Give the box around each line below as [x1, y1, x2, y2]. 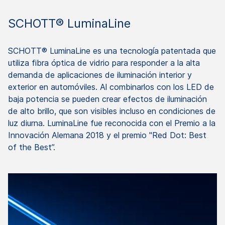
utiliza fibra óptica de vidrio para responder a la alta [8, 58, 200, 68]
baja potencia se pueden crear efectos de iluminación [8, 94, 207, 104]
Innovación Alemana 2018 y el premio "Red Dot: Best [8, 130, 206, 141]
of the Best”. [8, 142, 55, 153]
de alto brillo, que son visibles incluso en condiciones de [8, 106, 215, 117]
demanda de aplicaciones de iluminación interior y [8, 70, 192, 80]
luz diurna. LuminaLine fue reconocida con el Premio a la [8, 118, 215, 129]
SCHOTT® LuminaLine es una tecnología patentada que [8, 46, 216, 56]
